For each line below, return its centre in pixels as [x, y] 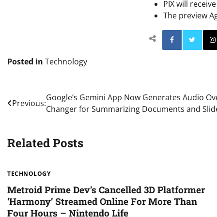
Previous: [29, 103]
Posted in [26, 61]
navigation [37, 117]
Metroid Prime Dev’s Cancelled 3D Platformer [106, 190]
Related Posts [45, 143]
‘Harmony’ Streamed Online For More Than [102, 201]
